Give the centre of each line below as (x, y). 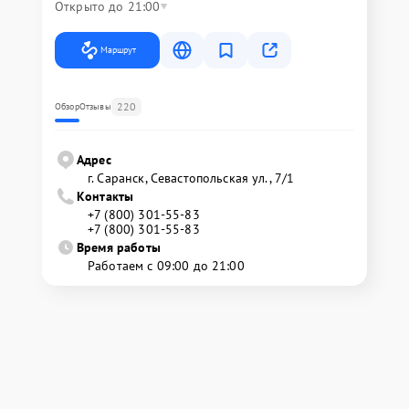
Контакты (105, 196)
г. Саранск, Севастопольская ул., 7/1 (191, 178)
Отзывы (95, 106)
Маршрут (118, 50)
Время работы (119, 247)
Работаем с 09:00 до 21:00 (166, 266)
